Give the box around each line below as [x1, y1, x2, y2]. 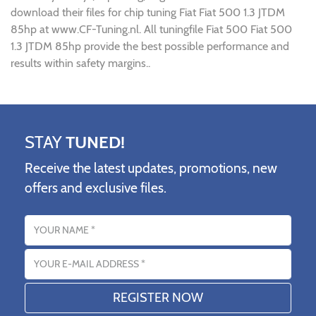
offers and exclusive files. [25, 179, 166, 197]
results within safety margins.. [11, 56, 150, 71]
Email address [24, 246, 91, 260]
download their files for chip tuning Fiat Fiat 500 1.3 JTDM [11, 6, 285, 20]
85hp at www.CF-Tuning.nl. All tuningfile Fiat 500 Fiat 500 [11, 23, 292, 37]
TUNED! [66, 132, 125, 153]
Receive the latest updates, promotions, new [25, 159, 277, 177]
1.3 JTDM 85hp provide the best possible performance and [11, 39, 289, 54]
